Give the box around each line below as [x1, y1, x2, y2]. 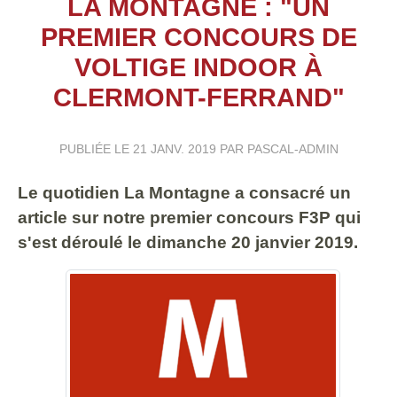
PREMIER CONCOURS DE [40, 23, 357, 51]
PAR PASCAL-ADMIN [215, 142, 339, 156]
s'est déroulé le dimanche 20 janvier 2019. [18, 233, 358, 252]
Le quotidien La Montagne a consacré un [18, 183, 351, 202]
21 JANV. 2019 [132, 142, 216, 156]
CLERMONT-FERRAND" [52, 83, 345, 112]
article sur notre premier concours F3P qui [18, 208, 361, 227]
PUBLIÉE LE [58, 142, 133, 156]
